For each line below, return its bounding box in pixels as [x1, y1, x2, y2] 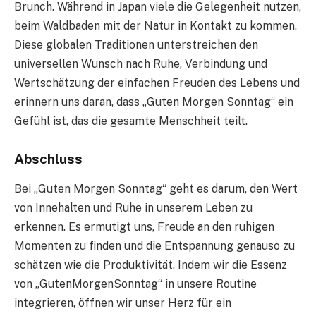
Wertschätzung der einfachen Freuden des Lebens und [14, 76, 300, 90]
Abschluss [14, 151, 83, 167]
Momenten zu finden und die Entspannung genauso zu [14, 238, 295, 253]
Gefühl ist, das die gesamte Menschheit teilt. [14, 114, 248, 128]
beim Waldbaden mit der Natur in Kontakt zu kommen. [14, 19, 297, 33]
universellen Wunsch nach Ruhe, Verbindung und [14, 57, 267, 71]
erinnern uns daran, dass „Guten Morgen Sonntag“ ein [14, 95, 293, 109]
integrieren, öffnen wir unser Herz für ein [14, 296, 231, 310]
